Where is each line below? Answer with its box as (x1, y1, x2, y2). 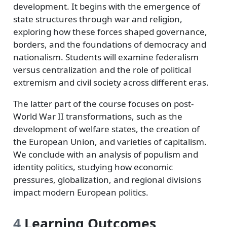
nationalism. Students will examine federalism (13, 51, 199, 63)
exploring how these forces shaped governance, (13, 26, 207, 37)
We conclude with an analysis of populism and (13, 148, 198, 160)
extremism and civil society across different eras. (13, 77, 209, 88)
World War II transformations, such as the (13, 110, 182, 122)
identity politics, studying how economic (13, 161, 173, 173)
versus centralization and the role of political (13, 64, 191, 75)
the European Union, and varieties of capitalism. (13, 136, 207, 147)
